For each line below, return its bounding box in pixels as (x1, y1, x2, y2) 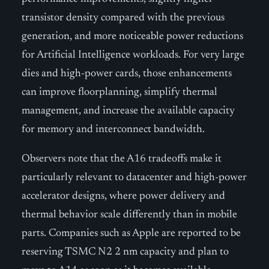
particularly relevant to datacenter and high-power (22, 172, 247, 183)
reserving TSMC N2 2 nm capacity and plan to (22, 247, 229, 258)
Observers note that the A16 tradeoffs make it (22, 154, 222, 165)
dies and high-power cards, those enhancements (22, 68, 232, 79)
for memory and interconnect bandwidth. (22, 124, 205, 135)
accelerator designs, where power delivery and (22, 191, 225, 202)
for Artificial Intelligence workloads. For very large (22, 50, 244, 61)
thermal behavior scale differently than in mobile (22, 210, 237, 220)
